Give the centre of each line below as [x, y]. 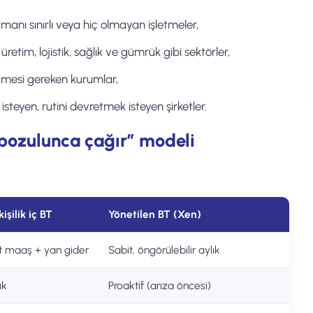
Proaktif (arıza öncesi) [160, 285]
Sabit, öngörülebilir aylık [164, 250]
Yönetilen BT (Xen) [155, 214]
